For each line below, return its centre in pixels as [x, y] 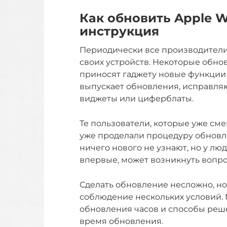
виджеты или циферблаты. [137, 99]
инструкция [119, 31]
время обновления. [121, 221]
